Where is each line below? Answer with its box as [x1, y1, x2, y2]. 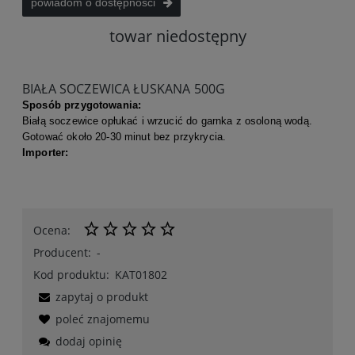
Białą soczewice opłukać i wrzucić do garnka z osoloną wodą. [22, 114, 312, 127]
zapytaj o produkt [55, 288, 148, 304]
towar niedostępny [109, 25, 246, 47]
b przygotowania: [54, 98, 142, 111]
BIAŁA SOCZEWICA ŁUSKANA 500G [22, 79, 226, 97]
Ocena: [33, 222, 71, 238]
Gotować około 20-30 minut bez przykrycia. [22, 130, 227, 143]
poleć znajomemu [55, 311, 150, 326]
